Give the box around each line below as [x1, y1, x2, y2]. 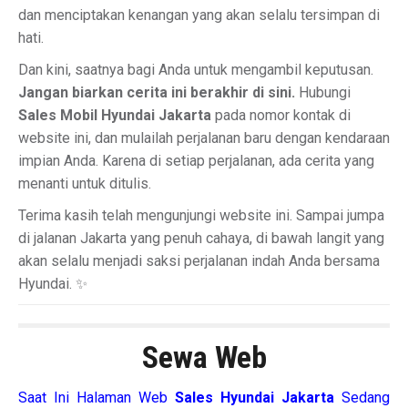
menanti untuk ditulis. [18, 175, 151, 192]
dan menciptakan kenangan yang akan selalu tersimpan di [18, 6, 380, 24]
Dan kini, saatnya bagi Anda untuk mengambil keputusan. [18, 61, 373, 78]
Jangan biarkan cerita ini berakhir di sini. [18, 84, 295, 101]
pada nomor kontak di [211, 107, 351, 124]
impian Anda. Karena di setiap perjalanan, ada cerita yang [18, 152, 374, 169]
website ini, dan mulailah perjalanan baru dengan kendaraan [18, 129, 390, 147]
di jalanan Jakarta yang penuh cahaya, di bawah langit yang [18, 229, 384, 247]
